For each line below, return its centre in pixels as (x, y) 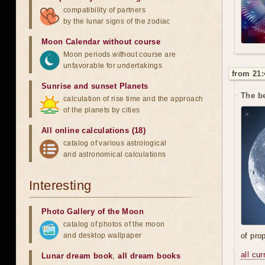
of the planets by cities (102, 110)
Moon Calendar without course (101, 42)
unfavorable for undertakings (113, 66)
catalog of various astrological (115, 143)
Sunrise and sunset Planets (95, 86)
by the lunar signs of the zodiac (117, 21)
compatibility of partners (104, 10)
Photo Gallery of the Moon (93, 211)
